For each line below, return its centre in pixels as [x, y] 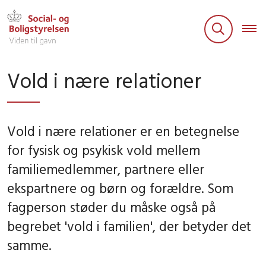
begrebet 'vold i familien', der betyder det [129, 226]
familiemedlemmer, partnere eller [106, 169]
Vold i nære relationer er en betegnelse [123, 131]
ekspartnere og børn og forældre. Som [120, 188]
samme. [29, 245]
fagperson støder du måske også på [111, 207]
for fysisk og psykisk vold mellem [104, 150]
